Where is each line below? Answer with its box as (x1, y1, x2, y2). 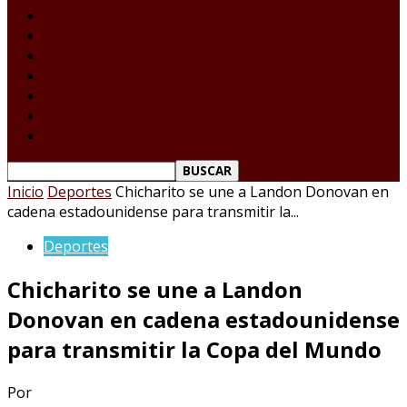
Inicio (7, 182, 44, 202)
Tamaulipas (44, 32, 90, 44)
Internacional (44, 72, 97, 84)
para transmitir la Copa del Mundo (7, 333, 382, 364)
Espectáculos (44, 112, 94, 124)
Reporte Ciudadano (44, 132, 116, 144)
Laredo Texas (44, 12, 94, 24)
